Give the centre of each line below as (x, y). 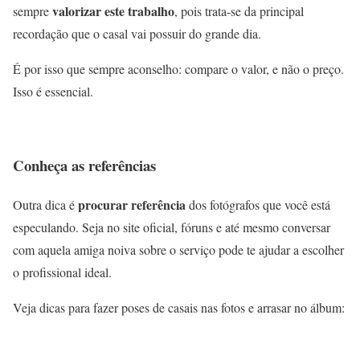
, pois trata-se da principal (239, 10)
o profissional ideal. (62, 272)
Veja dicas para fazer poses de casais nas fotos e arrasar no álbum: (179, 307)
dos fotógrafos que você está (258, 204)
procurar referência (132, 204)
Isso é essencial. (53, 91)
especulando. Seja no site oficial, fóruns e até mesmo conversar (172, 227)
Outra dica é (45, 204)
